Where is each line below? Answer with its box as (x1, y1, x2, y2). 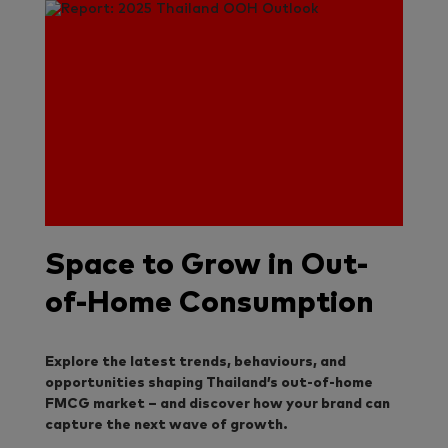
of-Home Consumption (45, 287, 374, 318)
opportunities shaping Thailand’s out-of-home (45, 375, 373, 390)
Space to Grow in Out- (45, 249, 368, 280)
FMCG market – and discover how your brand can (45, 396, 390, 411)
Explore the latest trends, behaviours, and (45, 354, 346, 369)
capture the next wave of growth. (45, 417, 288, 432)
